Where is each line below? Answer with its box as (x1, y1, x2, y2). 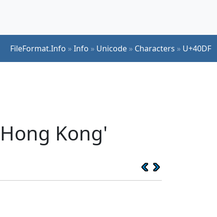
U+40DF (183, 43, 211, 54)
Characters (135, 43, 175, 54)
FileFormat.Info (10, 43, 66, 54)
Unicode (96, 43, 127, 54)
